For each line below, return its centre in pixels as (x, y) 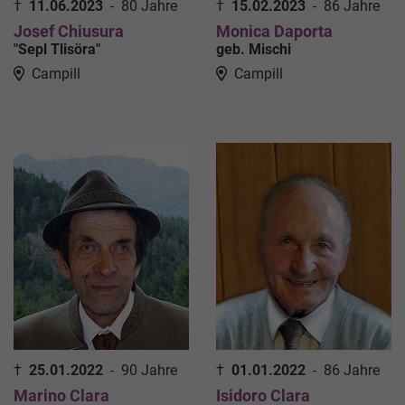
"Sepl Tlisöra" (57, 50)
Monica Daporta (274, 32)
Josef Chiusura (69, 32)
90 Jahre (149, 371)
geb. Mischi (254, 50)
